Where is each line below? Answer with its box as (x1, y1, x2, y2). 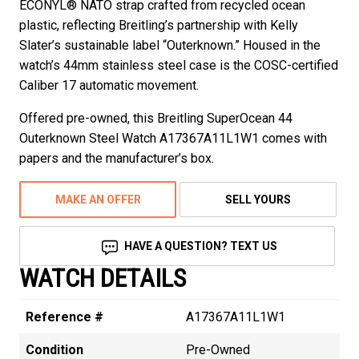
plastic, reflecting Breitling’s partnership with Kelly (19, 18, 298, 34)
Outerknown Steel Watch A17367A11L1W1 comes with (19, 131, 327, 147)
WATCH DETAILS (19, 263, 186, 294)
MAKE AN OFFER (54, 193, 141, 207)
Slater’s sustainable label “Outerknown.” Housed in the (19, 38, 321, 54)
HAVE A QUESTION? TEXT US (123, 240, 277, 253)
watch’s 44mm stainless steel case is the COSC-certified (19, 58, 338, 74)
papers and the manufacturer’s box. (19, 151, 214, 167)
